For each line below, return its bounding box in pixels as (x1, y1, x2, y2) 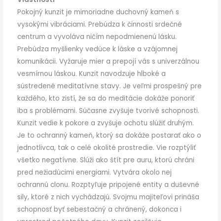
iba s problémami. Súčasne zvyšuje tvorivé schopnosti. (17, 106, 199, 115)
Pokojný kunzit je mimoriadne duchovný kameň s (17, 7, 179, 17)
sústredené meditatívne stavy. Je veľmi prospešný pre (17, 81, 202, 91)
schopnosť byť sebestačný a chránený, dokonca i (17, 204, 182, 214)
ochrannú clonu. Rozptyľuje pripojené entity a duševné (17, 180, 199, 189)
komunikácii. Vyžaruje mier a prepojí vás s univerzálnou (17, 56, 199, 66)
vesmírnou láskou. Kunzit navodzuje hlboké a (17, 69, 166, 78)
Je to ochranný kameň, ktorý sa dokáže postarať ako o (17, 130, 201, 140)
